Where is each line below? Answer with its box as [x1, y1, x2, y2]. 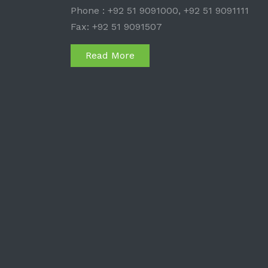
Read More [86, 49, 135, 61]
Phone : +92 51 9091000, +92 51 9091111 [71, 4, 249, 16]
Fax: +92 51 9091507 [71, 20, 162, 32]
